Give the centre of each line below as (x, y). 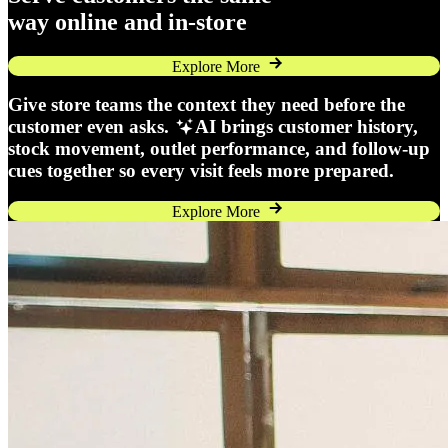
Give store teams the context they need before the (206, 105)
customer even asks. (91, 127)
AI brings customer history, (306, 127)
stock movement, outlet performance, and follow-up (219, 149)
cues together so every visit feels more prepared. (201, 171)
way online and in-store (127, 22)
